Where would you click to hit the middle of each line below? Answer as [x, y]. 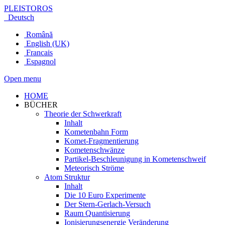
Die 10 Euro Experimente [105, 195]
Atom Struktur [67, 177]
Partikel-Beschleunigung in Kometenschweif [135, 159]
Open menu [23, 79]
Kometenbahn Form [96, 132]
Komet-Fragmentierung [101, 141]
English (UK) [47, 43]
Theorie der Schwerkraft [83, 114]
